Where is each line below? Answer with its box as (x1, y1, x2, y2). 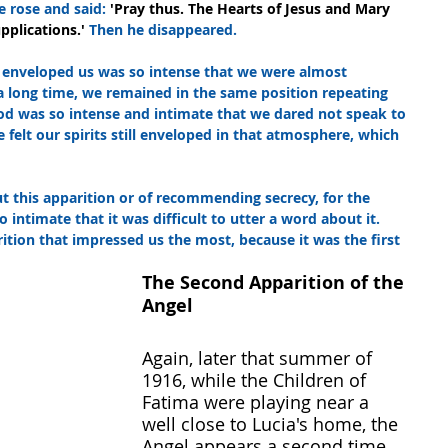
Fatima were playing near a (142, 390, 374, 415)
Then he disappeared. (89, 20, 237, 40)
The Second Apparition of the (142, 270, 409, 296)
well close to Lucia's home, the (142, 412, 403, 437)
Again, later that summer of (142, 346, 377, 371)
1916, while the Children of (142, 368, 371, 393)
